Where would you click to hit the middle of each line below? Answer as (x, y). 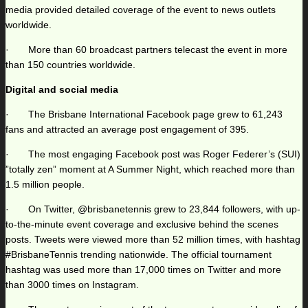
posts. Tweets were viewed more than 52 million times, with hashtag (153, 240)
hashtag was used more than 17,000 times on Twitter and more (143, 270)
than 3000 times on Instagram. (72, 285)
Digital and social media (62, 90)
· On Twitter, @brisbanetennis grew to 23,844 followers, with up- (153, 209)
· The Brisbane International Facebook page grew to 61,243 (144, 114)
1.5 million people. (45, 185)
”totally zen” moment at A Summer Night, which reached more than (150, 169)
